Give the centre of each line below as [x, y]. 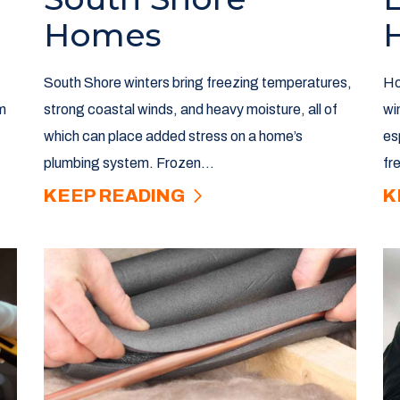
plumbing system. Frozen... [129, 163]
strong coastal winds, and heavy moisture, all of [190, 110]
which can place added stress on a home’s [173, 137]
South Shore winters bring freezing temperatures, [197, 83]
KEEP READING [116, 196]
